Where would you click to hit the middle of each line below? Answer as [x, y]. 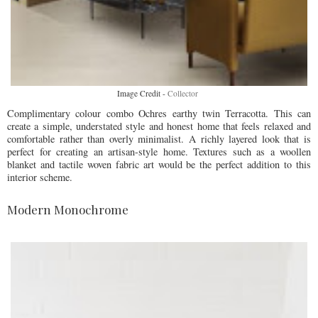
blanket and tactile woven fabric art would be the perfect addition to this [159, 165]
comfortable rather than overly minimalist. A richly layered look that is [159, 139]
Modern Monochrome [68, 210]
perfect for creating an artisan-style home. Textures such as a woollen [159, 152]
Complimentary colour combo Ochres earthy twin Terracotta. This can [159, 114]
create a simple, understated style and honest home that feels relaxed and [159, 126]
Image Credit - [142, 93]
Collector [184, 93]
